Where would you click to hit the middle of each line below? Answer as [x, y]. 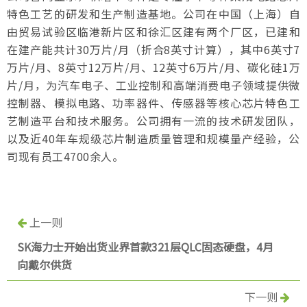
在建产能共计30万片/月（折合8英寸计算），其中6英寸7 [153, 49]
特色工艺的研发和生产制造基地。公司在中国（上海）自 [153, 14]
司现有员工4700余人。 [65, 156]
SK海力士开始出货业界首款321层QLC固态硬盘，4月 [145, 247]
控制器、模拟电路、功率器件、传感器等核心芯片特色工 [153, 103]
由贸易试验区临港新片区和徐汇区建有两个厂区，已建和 [153, 32]
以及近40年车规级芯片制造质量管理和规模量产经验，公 [153, 138]
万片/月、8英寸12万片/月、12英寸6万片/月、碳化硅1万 [153, 67]
